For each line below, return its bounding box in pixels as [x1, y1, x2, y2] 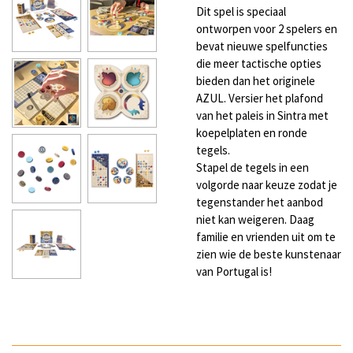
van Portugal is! [196, 263, 272, 279]
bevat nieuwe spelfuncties [196, 38, 328, 54]
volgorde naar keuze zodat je [196, 176, 337, 192]
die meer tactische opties [196, 55, 321, 71]
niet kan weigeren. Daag [196, 211, 314, 227]
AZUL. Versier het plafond [196, 90, 323, 106]
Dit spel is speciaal [196, 3, 286, 19]
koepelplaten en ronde [196, 124, 307, 140]
